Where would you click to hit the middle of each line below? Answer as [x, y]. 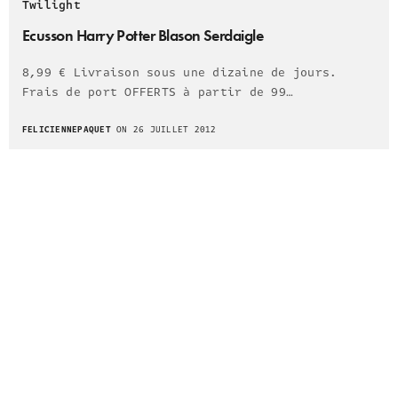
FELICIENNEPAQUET [67, 130]
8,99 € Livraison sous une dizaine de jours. [180, 72]
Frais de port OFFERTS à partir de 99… [158, 92]
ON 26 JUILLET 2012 [163, 130]
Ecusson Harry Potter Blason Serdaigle [143, 35]
